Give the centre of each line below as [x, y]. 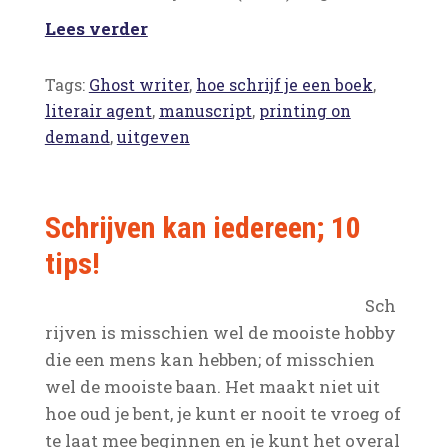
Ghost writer [138, 84]
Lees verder [96, 28]
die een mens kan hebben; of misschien [209, 359]
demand [77, 136]
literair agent [98, 110]
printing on [304, 110]
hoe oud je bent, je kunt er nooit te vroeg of [222, 413]
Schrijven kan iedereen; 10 [202, 227]
